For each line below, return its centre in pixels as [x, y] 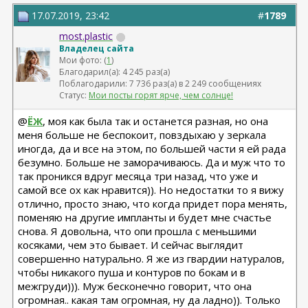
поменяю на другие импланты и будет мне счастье [145, 217]
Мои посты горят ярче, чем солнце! [161, 95]
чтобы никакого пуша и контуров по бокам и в [132, 272]
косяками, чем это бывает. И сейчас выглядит [131, 245]
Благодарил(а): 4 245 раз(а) [115, 72]
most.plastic [86, 36]
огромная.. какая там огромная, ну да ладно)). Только [150, 300]
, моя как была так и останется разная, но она [156, 121]
